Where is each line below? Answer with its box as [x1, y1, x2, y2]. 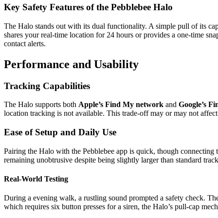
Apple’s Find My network [78, 100, 163, 109]
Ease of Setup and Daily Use [4, 127, 116, 138]
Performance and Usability [4, 57, 139, 71]
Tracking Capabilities [4, 80, 90, 91]
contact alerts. [4, 39, 46, 48]
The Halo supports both [4, 100, 78, 109]
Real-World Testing [4, 175, 68, 183]
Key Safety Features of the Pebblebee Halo [4, 2, 173, 13]
